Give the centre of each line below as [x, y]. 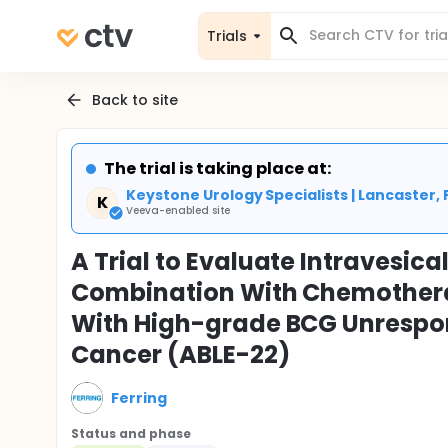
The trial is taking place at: [218, 168]
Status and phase [131, 433]
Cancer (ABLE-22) [180, 354]
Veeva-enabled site [178, 210]
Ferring [139, 397]
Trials [227, 35]
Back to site [135, 99]
